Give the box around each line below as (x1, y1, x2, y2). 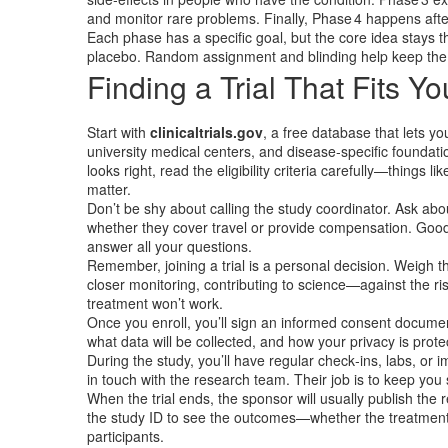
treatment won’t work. (87, 293, 223, 313)
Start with (87, 122, 150, 142)
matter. (87, 179, 131, 199)
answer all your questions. (87, 236, 252, 256)
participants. (87, 426, 164, 446)
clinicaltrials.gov (150, 122, 263, 142)
